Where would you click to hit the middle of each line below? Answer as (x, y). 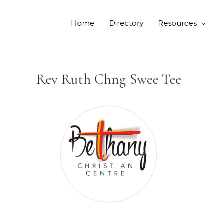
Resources (177, 23)
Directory (126, 23)
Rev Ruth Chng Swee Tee (108, 79)
